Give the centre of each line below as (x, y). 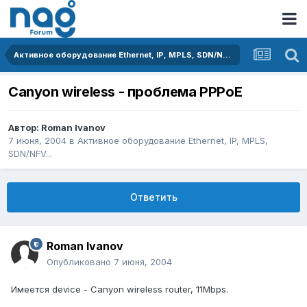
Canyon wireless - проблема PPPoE (125, 92)
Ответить (153, 197)
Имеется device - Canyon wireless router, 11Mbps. (120, 290)
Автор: (25, 128)
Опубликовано (80, 262)
